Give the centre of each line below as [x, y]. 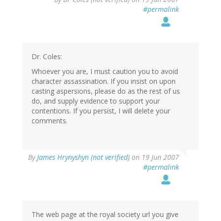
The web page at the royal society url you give [105, 215]
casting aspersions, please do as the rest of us [106, 91]
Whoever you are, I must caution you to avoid [105, 72]
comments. [50, 121]
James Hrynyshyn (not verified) [83, 157]
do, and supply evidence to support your [96, 101]
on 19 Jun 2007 [154, 157]
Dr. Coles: [47, 57]
